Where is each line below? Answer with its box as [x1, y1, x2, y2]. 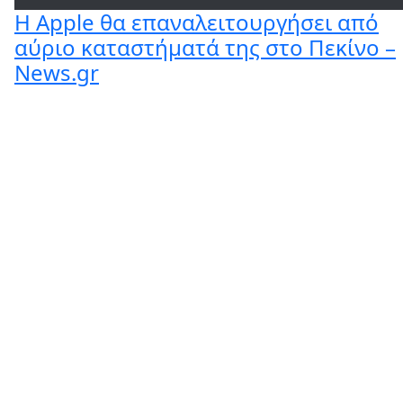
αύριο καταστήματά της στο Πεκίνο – [14, 31, 396, 62]
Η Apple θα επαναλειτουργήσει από [14, 6, 379, 37]
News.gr [14, 57, 99, 87]
